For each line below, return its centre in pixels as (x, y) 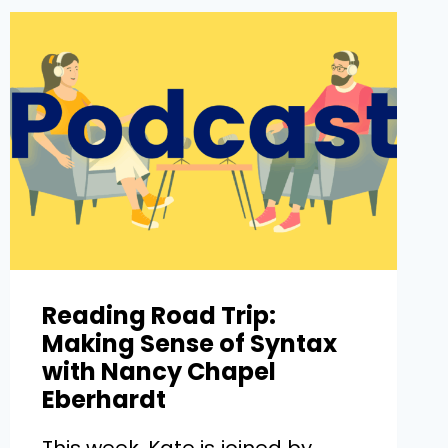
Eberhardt (103, 400)
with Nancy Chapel (158, 372)
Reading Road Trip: (158, 316)
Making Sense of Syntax (189, 344)
